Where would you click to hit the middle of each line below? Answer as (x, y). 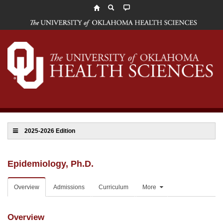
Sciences (44, 69)
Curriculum (113, 187)
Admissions (69, 187)
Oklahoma (46, 49)
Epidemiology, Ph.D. (51, 164)
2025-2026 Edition (50, 131)
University (45, 29)
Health (39, 59)
